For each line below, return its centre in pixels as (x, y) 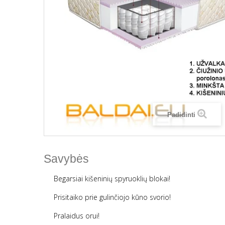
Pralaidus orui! (77, 216)
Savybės (66, 159)
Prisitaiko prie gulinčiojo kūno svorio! (112, 197)
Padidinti (181, 115)
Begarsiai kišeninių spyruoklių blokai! (112, 179)
